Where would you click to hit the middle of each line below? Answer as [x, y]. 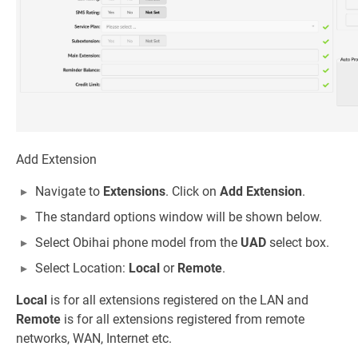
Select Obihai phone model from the [138, 243]
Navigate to [69, 192]
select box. [298, 243]
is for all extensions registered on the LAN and [178, 300]
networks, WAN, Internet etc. [94, 339]
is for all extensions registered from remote [183, 320]
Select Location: [82, 268]
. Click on [193, 192]
